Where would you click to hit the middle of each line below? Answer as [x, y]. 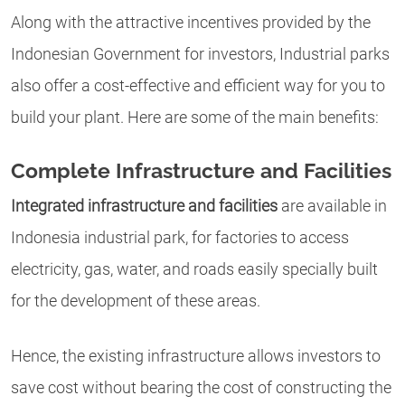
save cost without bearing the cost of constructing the [201, 388]
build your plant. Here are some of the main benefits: [195, 118]
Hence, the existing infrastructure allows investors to [196, 357]
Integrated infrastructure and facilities [144, 206]
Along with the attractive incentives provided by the [191, 23]
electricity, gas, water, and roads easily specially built [194, 269]
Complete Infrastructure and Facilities [201, 170]
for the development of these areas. [136, 301]
